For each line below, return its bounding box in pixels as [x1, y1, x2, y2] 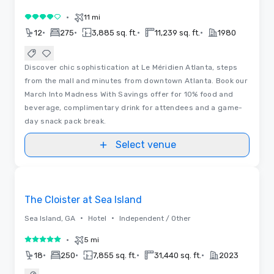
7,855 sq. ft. [93, 250, 136, 260]
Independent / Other [119, 213, 191, 223]
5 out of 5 [24, 235, 68, 248]
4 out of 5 [24, 13, 69, 25]
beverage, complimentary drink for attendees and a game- [24, 103, 243, 112]
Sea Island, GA [24, 213, 75, 223]
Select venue [115, 138, 176, 150]
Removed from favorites [22, 172, 121, 182]
